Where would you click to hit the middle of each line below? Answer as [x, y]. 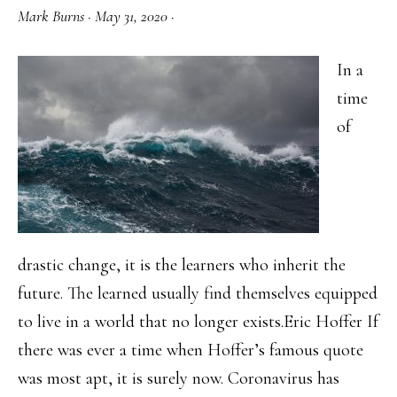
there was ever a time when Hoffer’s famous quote [191, 350]
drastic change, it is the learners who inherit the [182, 265]
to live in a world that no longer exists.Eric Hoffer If [198, 322]
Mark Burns [51, 16]
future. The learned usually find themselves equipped [198, 293]
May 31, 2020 [131, 16]
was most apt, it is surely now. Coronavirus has [179, 378]
